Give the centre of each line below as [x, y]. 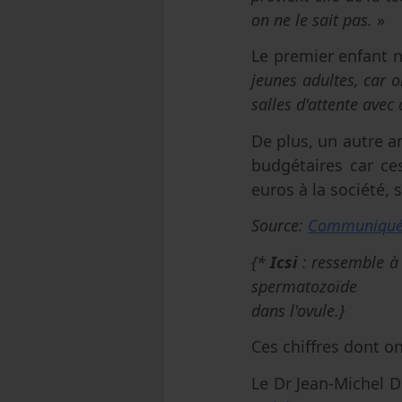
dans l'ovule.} [298, 310]
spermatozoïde [304, 286]
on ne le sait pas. [314, 19]
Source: [280, 225]
